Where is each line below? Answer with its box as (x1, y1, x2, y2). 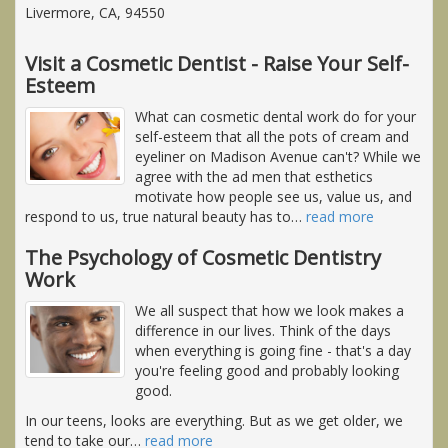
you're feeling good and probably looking (135, 360, 399, 380)
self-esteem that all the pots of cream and (135, 126, 409, 146)
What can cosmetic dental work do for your (135, 106, 416, 126)
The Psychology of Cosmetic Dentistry (25, 243, 381, 271)
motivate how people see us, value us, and (135, 186, 412, 206)
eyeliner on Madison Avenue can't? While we (135, 146, 421, 166)
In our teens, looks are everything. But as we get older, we (25, 410, 403, 430)
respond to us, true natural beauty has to (25, 206, 291, 226)
